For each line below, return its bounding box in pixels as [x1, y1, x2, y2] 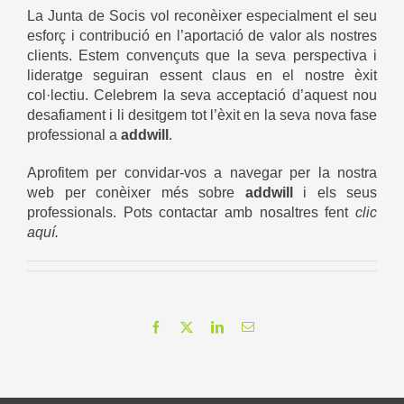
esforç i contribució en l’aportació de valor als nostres [27, 28, 377, 44]
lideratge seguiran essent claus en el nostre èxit [27, 68, 377, 84]
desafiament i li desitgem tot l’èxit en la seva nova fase [27, 107, 377, 124]
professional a [27, 127, 121, 143]
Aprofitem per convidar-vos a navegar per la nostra [27, 165, 377, 181]
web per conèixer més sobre [27, 185, 245, 201]
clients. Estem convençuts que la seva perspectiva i [27, 48, 377, 64]
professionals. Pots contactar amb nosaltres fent [27, 205, 355, 221]
